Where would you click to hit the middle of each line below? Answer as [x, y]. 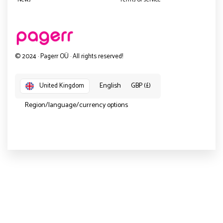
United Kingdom [62, 86]
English [110, 86]
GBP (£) [141, 86]
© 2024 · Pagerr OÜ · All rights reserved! [69, 56]
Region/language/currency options [76, 105]
